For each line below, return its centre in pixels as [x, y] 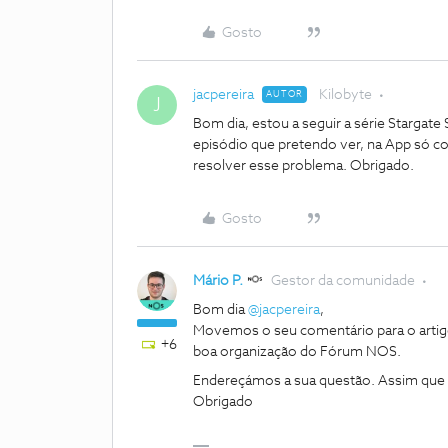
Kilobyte [345, 95]
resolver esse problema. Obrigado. [303, 166]
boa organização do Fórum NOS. [298, 352]
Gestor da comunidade [343, 281]
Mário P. [218, 281]
